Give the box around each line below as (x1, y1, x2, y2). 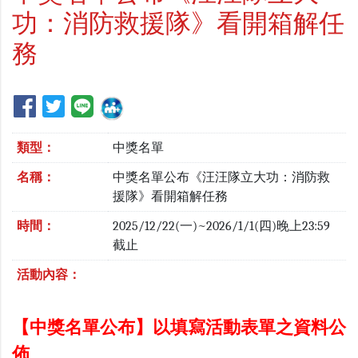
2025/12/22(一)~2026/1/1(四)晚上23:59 (113, 219, 331, 234)
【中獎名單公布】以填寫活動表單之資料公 (12, 317, 346, 339)
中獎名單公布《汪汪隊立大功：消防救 (113, 170, 331, 185)
